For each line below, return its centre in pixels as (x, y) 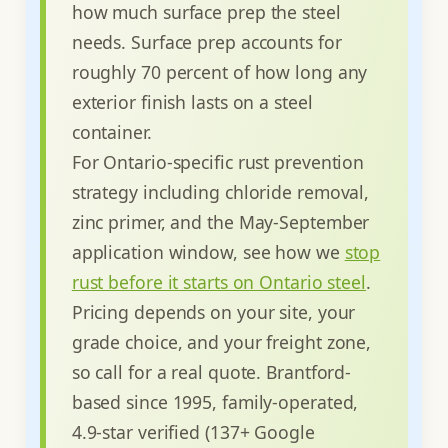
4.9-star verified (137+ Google (193, 431)
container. (111, 131)
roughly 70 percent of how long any (219, 71)
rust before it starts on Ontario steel (218, 281)
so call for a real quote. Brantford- (211, 371)
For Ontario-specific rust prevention (218, 161)
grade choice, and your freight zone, (221, 341)
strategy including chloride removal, (220, 191)
